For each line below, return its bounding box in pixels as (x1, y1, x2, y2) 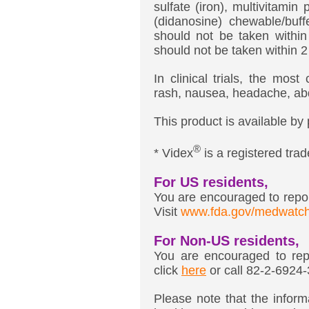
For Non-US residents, (154, 233, 299, 249)
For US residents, (154, 175, 268, 190)
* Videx (154, 146, 193, 161)
